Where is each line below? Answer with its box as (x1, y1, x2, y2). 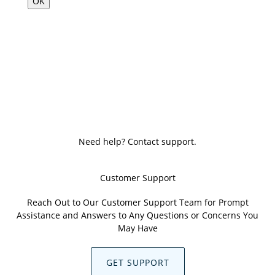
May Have (117, 222, 158, 234)
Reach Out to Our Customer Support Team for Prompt (26, 196, 249, 208)
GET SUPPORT (106, 256, 169, 268)
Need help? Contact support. (79, 136, 196, 148)
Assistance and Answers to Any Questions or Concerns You (17, 209, 258, 221)
